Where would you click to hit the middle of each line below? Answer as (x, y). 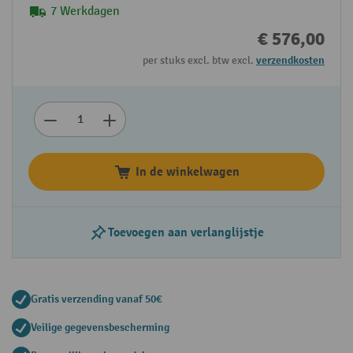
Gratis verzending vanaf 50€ (97, 299)
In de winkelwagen (188, 172)
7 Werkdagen (85, 12)
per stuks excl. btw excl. (199, 61)
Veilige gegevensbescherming (100, 328)
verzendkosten (290, 61)
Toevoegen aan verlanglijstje (186, 233)
